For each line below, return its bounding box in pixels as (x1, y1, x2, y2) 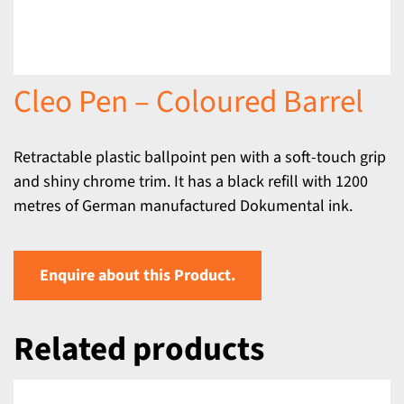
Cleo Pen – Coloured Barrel (14, 79, 363, 124)
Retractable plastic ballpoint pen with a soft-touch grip (14, 146, 386, 169)
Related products (14, 326, 264, 373)
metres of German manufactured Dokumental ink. (14, 195, 353, 217)
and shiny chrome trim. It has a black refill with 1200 (14, 170, 368, 193)
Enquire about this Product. (40, 264, 235, 287)
